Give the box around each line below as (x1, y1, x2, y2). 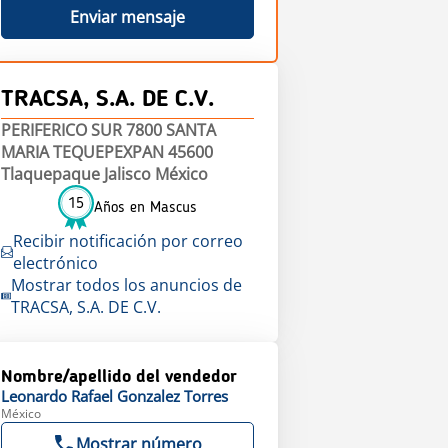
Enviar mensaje (69, 6, 185, 28)
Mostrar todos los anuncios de (10, 274, 242, 296)
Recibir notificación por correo (12, 230, 243, 252)
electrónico (12, 252, 98, 274)
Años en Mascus (93, 199, 197, 216)
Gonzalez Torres (116, 386, 228, 406)
